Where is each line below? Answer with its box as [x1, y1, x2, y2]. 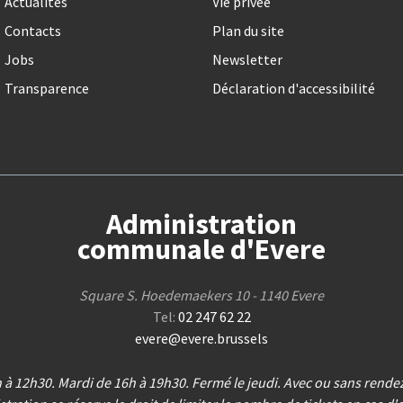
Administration [106, 206, 297, 243]
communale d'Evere [77, 231, 326, 268]
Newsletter [211, 50, 282, 69]
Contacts [4, 22, 61, 40]
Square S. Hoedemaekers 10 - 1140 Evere [79, 286, 324, 305]
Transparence [4, 79, 89, 98]
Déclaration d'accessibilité [211, 79, 375, 98]
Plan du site [211, 22, 284, 40]
